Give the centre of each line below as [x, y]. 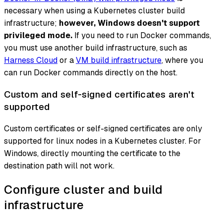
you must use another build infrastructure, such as [96, 48]
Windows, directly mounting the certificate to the [92, 153]
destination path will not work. [59, 166]
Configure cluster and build [83, 189]
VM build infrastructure [119, 60]
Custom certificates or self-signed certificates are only [103, 128]
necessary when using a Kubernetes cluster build [94, 11]
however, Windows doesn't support [129, 23]
